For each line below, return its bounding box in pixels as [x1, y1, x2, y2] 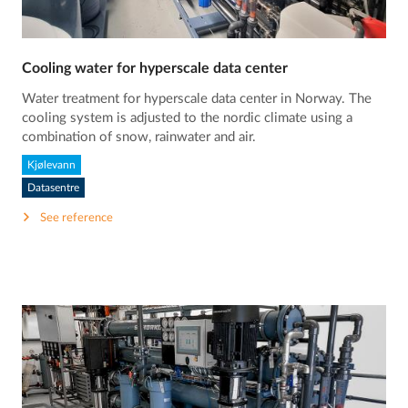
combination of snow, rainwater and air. [22, 130, 257, 145]
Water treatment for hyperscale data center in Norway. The [22, 92, 372, 107]
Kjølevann [27, 158, 76, 170]
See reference [40, 212, 114, 225]
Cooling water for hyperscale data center [22, 61, 289, 76]
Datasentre [27, 181, 80, 193]
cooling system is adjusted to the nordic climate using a [22, 111, 353, 126]
